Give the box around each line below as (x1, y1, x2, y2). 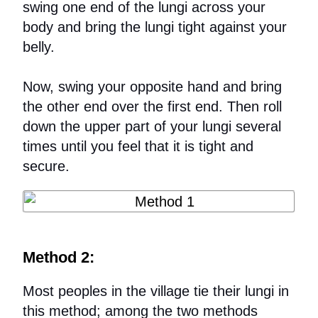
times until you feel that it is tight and (23, 138, 254, 155)
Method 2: (23, 248, 95, 267)
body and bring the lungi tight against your (23, 19, 287, 35)
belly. (23, 39, 60, 55)
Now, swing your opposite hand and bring (23, 79, 283, 95)
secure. (23, 158, 70, 175)
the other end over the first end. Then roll (23, 99, 283, 115)
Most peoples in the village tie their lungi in (23, 283, 290, 300)
